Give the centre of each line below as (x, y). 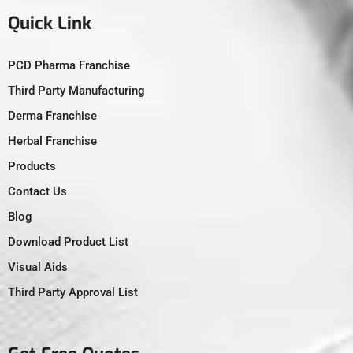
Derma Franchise (52, 115)
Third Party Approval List (73, 292)
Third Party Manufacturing (76, 90)
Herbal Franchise (52, 141)
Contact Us (37, 191)
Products (32, 166)
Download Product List (68, 242)
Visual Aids (38, 267)
